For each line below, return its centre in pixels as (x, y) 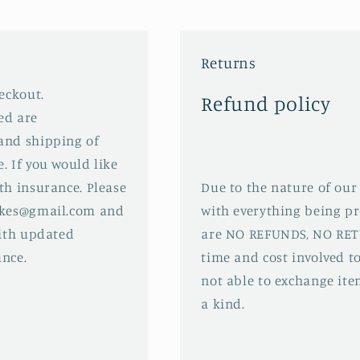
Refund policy (266, 104)
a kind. (225, 304)
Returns (229, 63)
